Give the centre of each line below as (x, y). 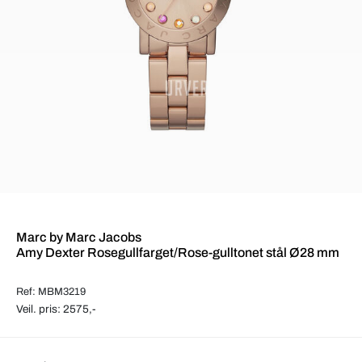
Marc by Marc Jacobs (79, 237)
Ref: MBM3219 (51, 291)
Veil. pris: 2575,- (56, 309)
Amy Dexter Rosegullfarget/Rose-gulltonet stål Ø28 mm (178, 252)
